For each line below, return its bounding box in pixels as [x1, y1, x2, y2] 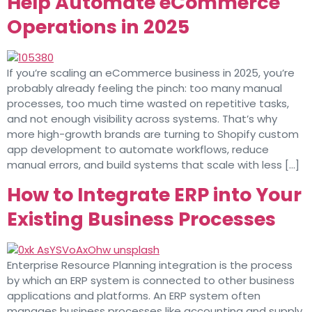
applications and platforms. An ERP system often [7, 288, 260, 303]
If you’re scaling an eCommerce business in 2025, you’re [7, 65, 295, 80]
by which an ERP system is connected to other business [7, 272, 295, 288]
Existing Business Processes [7, 205, 276, 232]
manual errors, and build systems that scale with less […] [7, 157, 299, 172]
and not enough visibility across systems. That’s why [7, 111, 277, 126]
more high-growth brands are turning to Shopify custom [7, 126, 299, 141]
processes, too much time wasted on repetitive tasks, [7, 95, 289, 111]
